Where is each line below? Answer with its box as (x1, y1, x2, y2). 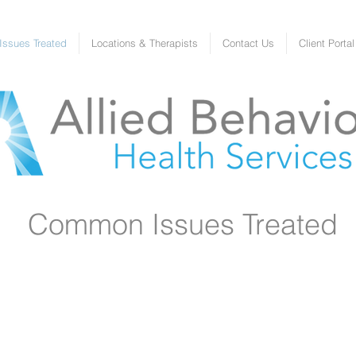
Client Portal (299, 37, 354, 49)
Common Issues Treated (27, 207, 338, 242)
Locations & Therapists (91, 37, 198, 49)
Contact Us (222, 37, 274, 49)
